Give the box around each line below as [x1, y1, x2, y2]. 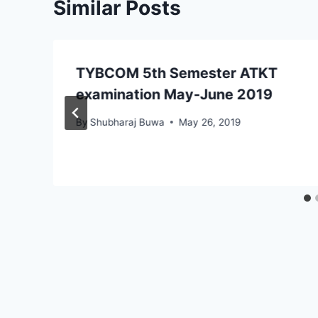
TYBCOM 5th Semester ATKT [76, 65, 278, 82]
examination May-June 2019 [76, 86, 273, 104]
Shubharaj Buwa [90, 116, 165, 128]
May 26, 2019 [179, 116, 241, 128]
